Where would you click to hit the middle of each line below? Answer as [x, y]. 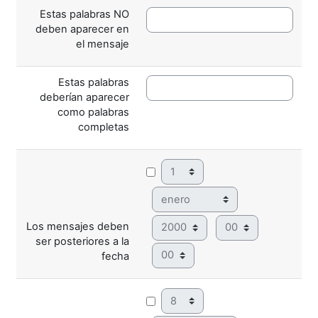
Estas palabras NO [84, 14]
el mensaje [103, 44]
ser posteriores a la [82, 241]
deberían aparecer [84, 97]
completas [104, 127]
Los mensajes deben [78, 226]
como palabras [93, 112]
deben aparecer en [82, 29]
